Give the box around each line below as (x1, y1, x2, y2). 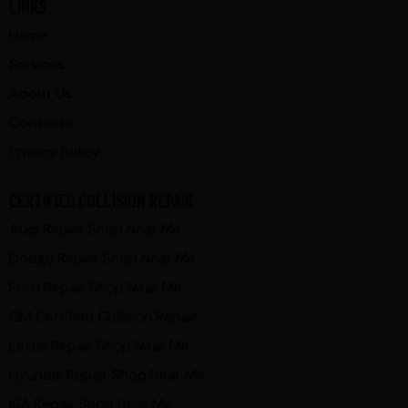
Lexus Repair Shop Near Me (9, 336, 189, 356)
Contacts (9, 113, 73, 133)
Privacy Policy (9, 142, 100, 162)
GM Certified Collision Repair (9, 307, 198, 327)
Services (9, 55, 65, 75)
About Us (9, 84, 72, 104)
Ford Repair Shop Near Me (9, 278, 182, 298)
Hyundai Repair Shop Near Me (9, 365, 205, 385)
